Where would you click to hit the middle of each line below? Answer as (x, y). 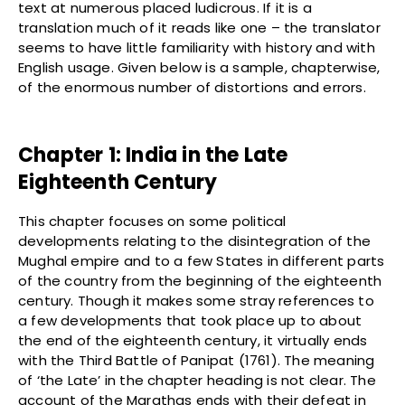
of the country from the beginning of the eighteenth (200, 281)
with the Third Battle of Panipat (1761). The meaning (197, 361)
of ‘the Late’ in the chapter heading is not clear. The (197, 381)
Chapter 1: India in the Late (153, 155)
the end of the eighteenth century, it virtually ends (193, 341)
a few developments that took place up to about (190, 321)
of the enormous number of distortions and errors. (192, 88)
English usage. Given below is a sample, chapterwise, (199, 68)
